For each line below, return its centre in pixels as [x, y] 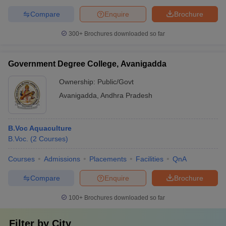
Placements [108, 159]
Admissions [62, 159]
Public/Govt [116, 82]
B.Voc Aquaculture [40, 128]
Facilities [150, 159]
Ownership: [78, 82]
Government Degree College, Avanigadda [87, 64]
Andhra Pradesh [126, 95]
